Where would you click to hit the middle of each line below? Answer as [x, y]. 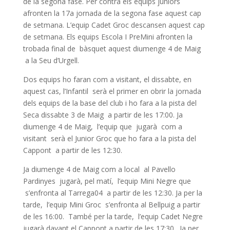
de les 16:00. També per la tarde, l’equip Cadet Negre [113, 216]
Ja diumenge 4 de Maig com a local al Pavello [99, 169]
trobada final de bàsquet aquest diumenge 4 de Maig [112, 49]
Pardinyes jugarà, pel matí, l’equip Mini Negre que [107, 181]
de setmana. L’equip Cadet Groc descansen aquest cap [114, 25]
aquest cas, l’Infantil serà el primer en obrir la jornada [113, 91]
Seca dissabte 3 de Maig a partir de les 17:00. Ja [103, 115]
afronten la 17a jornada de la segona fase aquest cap [112, 13]
